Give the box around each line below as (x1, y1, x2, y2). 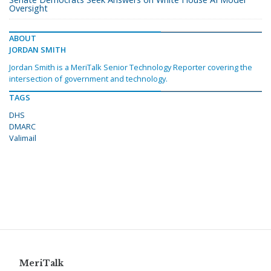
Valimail (9, 132, 36, 144)
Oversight (9, 2, 48, 15)
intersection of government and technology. (9, 73, 168, 85)
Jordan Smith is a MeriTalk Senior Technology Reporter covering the (9, 62, 252, 73)
